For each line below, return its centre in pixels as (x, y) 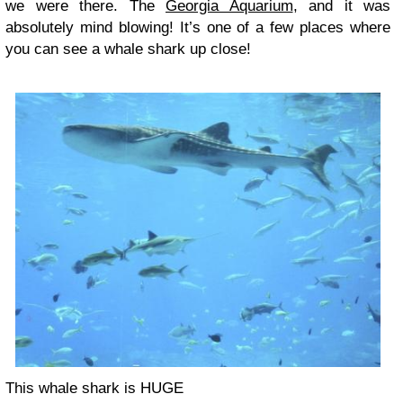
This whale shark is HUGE (94, 389)
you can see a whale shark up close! (128, 49)
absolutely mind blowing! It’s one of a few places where (198, 28)
